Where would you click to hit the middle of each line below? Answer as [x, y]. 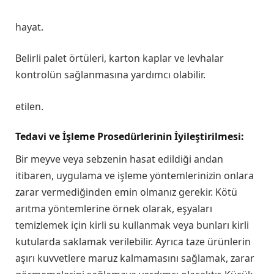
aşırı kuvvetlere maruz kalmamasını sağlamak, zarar [135, 258]
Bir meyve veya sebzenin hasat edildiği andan [119, 159]
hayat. [29, 27]
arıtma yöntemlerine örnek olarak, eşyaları [114, 209]
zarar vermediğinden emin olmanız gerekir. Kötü [126, 192]
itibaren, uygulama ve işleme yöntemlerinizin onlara [135, 176]
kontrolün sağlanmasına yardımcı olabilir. [110, 75]
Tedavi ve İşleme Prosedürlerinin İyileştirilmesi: [130, 137]
